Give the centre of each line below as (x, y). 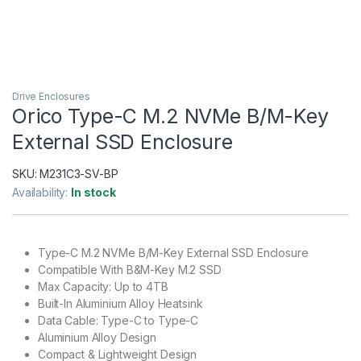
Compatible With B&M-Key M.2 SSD (130, 269)
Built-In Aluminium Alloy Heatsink (120, 303)
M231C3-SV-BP (79, 173)
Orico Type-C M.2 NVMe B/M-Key (170, 116)
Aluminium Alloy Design (97, 337)
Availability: (42, 192)
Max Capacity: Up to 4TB (103, 286)
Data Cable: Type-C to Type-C (118, 320)
